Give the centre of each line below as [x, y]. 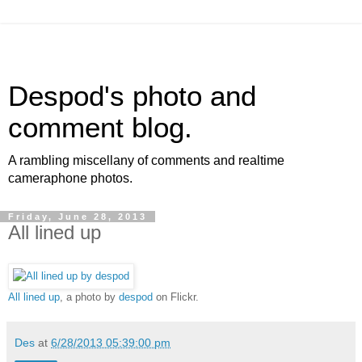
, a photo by [89, 297]
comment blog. [100, 128]
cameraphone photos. [70, 178]
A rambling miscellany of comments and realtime [146, 160]
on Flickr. [176, 297]
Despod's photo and [132, 96]
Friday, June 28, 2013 [78, 217]
